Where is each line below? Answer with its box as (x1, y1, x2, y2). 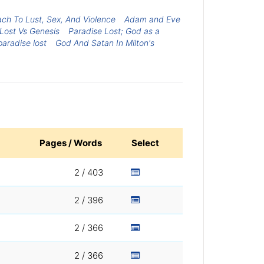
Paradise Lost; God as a (68, 25, 160, 36)
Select (131, 137, 159, 149)
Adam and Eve (124, 14, 181, 24)
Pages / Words (39, 137, 102, 149)
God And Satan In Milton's (55, 37, 155, 48)
